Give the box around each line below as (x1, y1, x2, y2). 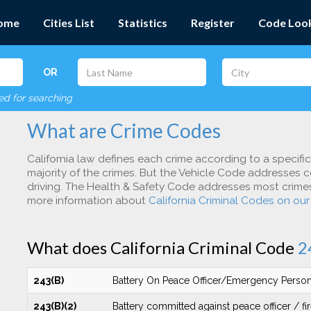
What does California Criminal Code (27, 237, 298, 258)
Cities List (43, 16, 94, 29)
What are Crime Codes (27, 119, 221, 142)
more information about (27, 194, 149, 207)
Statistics (118, 16, 167, 29)
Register (191, 16, 235, 29)
